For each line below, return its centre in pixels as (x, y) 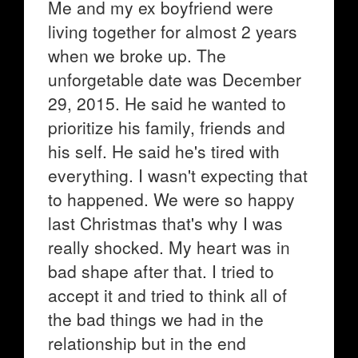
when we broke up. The (137, 55)
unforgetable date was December (175, 79)
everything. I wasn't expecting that (178, 175)
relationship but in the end (147, 343)
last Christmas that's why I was (165, 223)
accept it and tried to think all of (167, 295)
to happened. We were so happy (171, 199)
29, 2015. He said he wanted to (167, 103)
